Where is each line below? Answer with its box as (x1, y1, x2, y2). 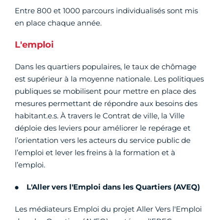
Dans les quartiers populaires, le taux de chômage (15, 62, 196, 72)
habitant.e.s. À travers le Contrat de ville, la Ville (15, 111, 185, 121)
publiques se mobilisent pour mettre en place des (15, 86, 196, 96)
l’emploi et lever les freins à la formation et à (15, 148, 175, 158)
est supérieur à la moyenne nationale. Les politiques (15, 74, 204, 84)
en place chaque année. (15, 18, 102, 28)
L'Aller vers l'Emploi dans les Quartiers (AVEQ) (27, 182, 200, 192)
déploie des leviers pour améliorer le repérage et (15, 123, 191, 133)
